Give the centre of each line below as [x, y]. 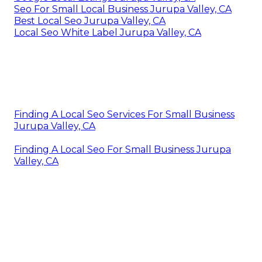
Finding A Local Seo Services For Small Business [124, 114]
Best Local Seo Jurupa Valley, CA [90, 20]
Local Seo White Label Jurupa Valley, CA [108, 32]
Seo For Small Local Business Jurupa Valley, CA [123, 9]
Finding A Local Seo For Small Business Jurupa [123, 149]
